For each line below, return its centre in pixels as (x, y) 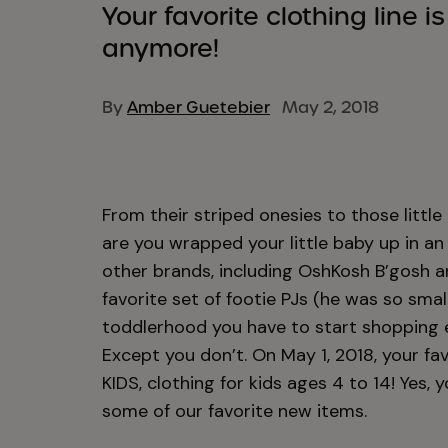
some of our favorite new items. (234, 411)
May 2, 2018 (324, 107)
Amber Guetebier (198, 107)
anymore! (160, 48)
